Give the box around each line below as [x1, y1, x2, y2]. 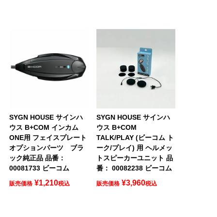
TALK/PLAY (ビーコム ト [96, 133, 174, 141]
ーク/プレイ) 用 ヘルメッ [96, 143, 172, 152]
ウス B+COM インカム [9, 123, 78, 131]
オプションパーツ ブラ [9, 143, 84, 152]
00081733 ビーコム [9, 164, 69, 172]
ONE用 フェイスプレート [9, 133, 87, 141]
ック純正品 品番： [9, 154, 65, 162]
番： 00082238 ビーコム [96, 164, 172, 172]
